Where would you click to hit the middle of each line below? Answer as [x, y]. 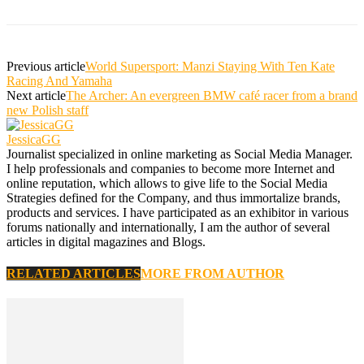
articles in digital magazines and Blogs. [106, 241]
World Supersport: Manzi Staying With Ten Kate [210, 66]
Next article [36, 95]
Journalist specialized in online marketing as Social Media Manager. [180, 154]
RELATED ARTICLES [74, 274]
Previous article [46, 66]
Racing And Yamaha [59, 80]
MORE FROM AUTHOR [212, 274]
